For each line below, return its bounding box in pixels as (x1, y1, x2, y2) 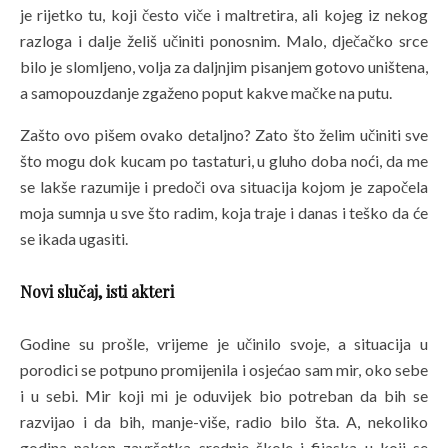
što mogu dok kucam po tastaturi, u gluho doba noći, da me (20, 151, 428, 171)
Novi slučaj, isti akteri (20, 281, 174, 303)
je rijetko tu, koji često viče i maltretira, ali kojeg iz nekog (20, 5, 428, 25)
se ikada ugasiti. (20, 229, 128, 249)
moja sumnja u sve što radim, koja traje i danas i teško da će (20, 203, 428, 223)
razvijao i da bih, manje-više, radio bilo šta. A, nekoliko (20, 412, 428, 432)
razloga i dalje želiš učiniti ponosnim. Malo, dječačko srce (20, 31, 428, 51)
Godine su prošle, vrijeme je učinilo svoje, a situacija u (20, 334, 428, 354)
